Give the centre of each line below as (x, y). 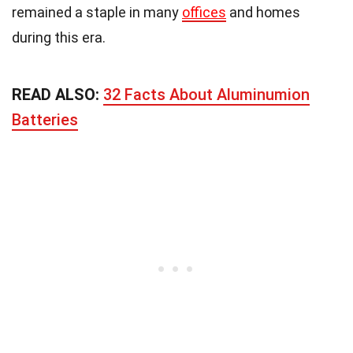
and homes (263, 12)
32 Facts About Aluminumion (206, 94)
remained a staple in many (97, 12)
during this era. (59, 37)
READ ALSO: (58, 94)
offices (204, 12)
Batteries (45, 119)
